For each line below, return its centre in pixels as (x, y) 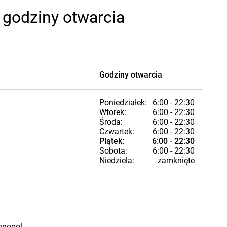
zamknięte (176, 160)
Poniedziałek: (123, 103)
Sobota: (113, 151)
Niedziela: (117, 160)
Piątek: (112, 141)
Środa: (111, 122)
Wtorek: (113, 112)
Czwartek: (117, 131)
